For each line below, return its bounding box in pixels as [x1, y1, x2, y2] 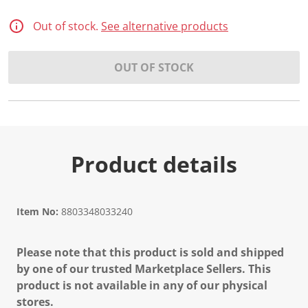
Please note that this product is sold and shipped [16, 245, 284, 260]
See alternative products [101, 19, 228, 34]
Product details [71, 149, 237, 179]
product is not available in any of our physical [16, 278, 267, 293]
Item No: [16, 205, 58, 218]
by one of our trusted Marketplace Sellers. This [16, 261, 271, 276]
